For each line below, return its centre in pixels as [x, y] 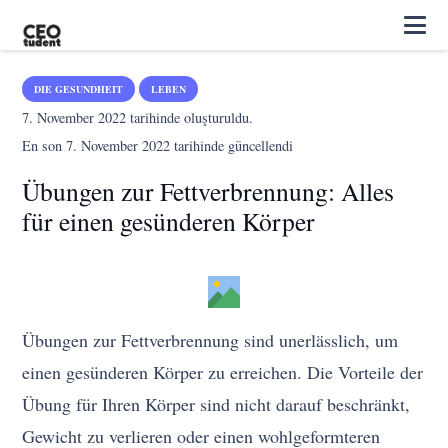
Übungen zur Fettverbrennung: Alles [208, 191]
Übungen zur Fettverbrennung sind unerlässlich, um [210, 340]
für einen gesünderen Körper [169, 221]
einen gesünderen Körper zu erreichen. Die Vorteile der [223, 372]
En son [44, 145]
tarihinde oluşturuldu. [190, 117]
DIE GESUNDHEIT [79, 89]
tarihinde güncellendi [232, 145]
